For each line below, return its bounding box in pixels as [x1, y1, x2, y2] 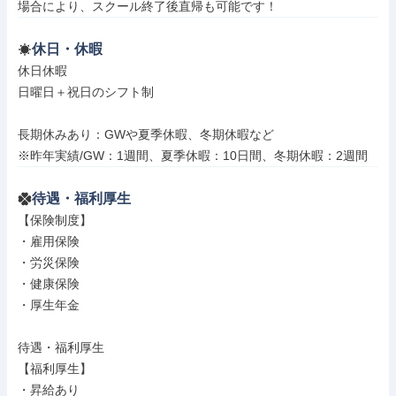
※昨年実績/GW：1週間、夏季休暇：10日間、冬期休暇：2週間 [18, 148, 368, 163]
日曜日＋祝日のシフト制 [18, 85, 154, 99]
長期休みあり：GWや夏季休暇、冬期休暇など [18, 127, 274, 141]
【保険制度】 [18, 213, 92, 227]
